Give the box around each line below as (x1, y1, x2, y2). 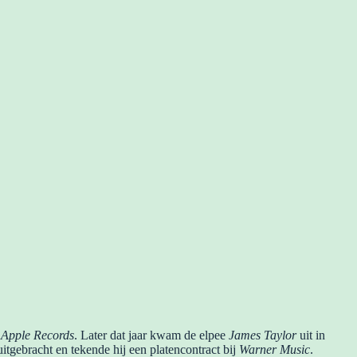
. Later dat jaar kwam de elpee (74, 328, 229, 342)
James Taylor (229, 328, 296, 342)
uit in (296, 328, 325, 342)
